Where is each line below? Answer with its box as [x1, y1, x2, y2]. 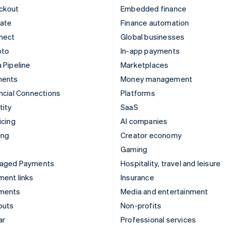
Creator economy [121, 130, 182, 140]
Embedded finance [121, 3, 187, 14]
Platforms [121, 87, 155, 98]
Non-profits [121, 200, 162, 210]
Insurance [121, 172, 154, 182]
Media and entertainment [121, 186, 208, 196]
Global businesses [121, 31, 185, 42]
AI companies [121, 116, 168, 126]
